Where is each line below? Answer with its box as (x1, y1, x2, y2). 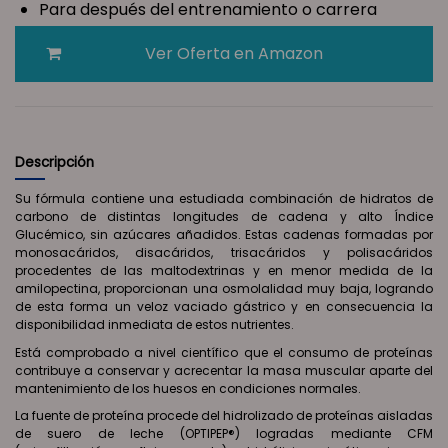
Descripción (15, 153, 94, 173)
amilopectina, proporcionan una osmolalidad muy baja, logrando (15, 280, 433, 298)
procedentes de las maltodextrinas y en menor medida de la (15, 262, 433, 280)
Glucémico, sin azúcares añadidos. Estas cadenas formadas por (15, 226, 433, 244)
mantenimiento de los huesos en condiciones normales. (15, 379, 364, 397)
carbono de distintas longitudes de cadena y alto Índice (15, 208, 433, 226)
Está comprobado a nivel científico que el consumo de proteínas (15, 343, 433, 361)
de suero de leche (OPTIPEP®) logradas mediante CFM (15, 425, 433, 443)
